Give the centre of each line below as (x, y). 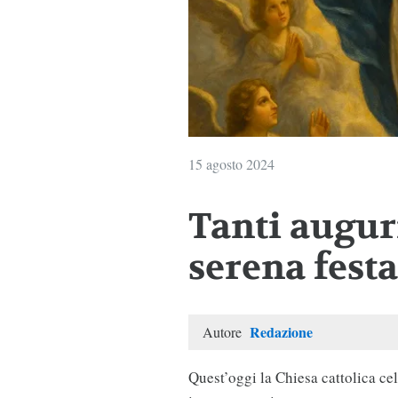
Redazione (281, 331)
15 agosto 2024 (231, 163)
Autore (223, 331)
